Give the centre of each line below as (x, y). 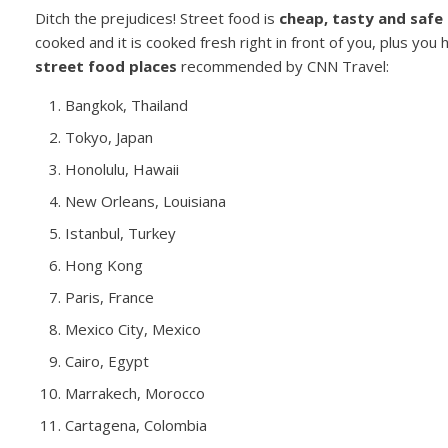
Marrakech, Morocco (134, 393)
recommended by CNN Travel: (282, 66)
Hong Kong (103, 265)
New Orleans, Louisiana (145, 201)
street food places (105, 66)
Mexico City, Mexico (132, 329)
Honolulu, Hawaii (121, 169)
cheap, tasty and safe (358, 18)
